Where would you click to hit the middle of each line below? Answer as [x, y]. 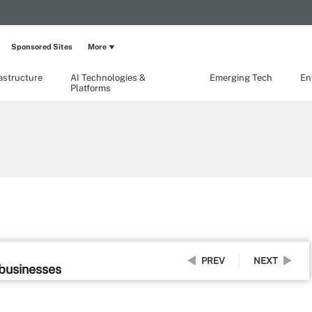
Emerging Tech [241, 78]
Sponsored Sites [42, 47]
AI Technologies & [108, 78]
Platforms [91, 88]
